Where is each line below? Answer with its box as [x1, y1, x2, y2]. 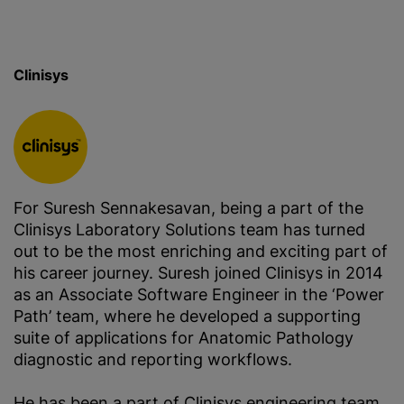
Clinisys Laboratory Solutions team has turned [14, 220, 365, 239]
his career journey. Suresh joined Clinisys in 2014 [14, 263, 383, 282]
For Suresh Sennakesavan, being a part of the [14, 198, 363, 217]
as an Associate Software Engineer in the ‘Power [14, 285, 384, 304]
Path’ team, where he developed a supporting [14, 307, 361, 326]
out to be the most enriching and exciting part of [14, 242, 388, 261]
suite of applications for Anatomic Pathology [14, 328, 353, 347]
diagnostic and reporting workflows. [14, 350, 297, 369]
